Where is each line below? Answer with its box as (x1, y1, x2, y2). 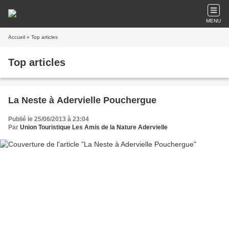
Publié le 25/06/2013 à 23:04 (8, 116, 89, 123)
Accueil (8, 34, 25, 40)
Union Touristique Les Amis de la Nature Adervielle (20, 124, 168, 131)
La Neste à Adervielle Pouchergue (8, 95, 156, 105)
